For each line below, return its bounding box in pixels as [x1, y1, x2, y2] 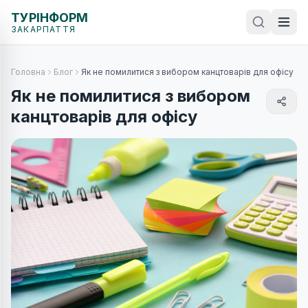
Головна [11, 67, 45, 77]
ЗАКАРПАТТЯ [11, 24, 76, 34]
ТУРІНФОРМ [11, 10, 88, 25]
